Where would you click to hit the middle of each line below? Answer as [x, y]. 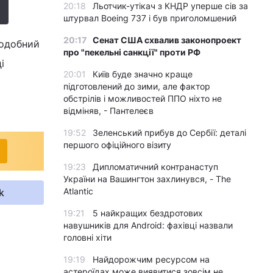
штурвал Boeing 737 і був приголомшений [150, 18]
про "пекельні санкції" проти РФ [132, 52]
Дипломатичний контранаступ [155, 167]
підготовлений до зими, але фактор [137, 86]
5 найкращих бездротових [148, 213]
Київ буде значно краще [143, 74]
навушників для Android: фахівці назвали [148, 225]
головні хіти [87, 237]
